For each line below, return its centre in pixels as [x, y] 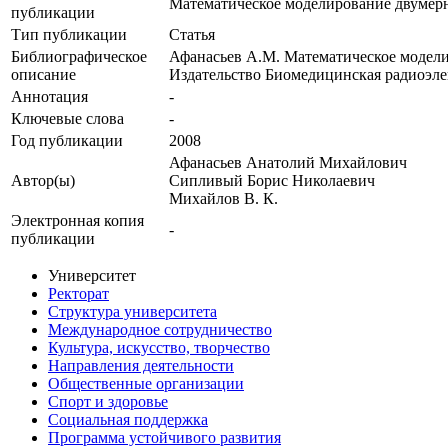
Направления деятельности [141, 366]
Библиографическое [79, 57]
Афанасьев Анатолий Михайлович [288, 163]
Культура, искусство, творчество [159, 348]
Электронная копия [77, 221]
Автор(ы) [43, 181]
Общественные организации [146, 384]
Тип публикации [69, 35]
